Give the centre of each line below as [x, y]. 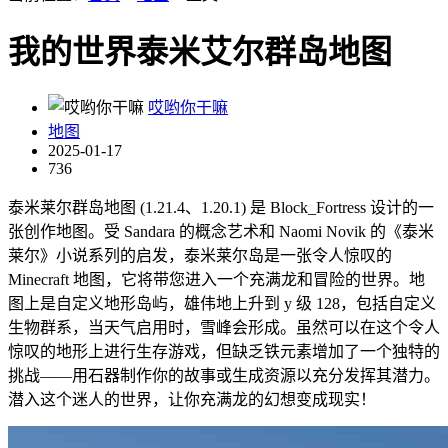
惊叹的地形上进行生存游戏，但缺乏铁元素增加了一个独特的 [224, 351]
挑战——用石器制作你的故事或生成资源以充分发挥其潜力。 [224, 375]
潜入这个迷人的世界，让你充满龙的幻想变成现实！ [192, 399]
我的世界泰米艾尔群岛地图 [200, 52]
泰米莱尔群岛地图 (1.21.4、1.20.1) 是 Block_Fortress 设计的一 [221, 207]
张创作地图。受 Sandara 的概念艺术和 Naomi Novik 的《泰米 [221, 231]
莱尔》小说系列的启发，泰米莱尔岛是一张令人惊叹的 [200, 255]
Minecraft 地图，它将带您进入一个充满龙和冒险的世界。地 [216, 279]
